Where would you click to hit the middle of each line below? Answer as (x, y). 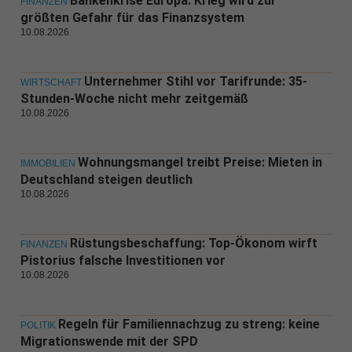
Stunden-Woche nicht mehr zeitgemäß (134, 99)
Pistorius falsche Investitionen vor (123, 261)
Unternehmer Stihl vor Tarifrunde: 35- (195, 82)
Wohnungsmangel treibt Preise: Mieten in (200, 163)
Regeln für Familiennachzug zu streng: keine (189, 324)
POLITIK (38, 326)
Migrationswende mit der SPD (109, 342)
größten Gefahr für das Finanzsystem (132, 18)
